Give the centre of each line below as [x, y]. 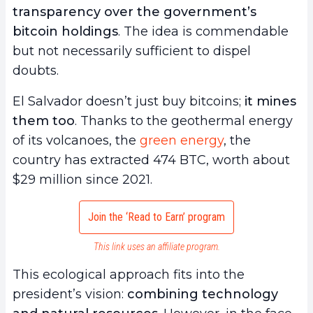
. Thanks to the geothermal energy [184, 121]
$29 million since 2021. [82, 180]
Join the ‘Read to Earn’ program [156, 217]
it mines [270, 102]
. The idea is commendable [203, 32]
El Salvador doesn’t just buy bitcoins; [129, 102]
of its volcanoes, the [76, 141]
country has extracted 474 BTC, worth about [151, 160]
